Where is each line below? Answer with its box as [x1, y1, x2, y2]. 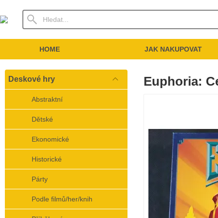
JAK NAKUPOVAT [145, 45, 202, 53]
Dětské [32, 115, 53, 123]
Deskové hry [8, 75, 55, 83]
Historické [32, 155, 62, 163]
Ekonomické [32, 135, 69, 143]
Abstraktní [32, 95, 63, 103]
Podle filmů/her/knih [32, 195, 92, 203]
